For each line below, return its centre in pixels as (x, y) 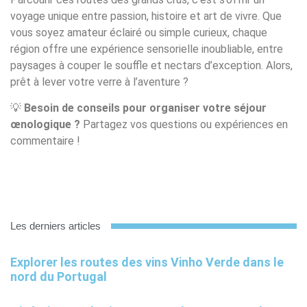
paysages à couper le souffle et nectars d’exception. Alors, (151, 65)
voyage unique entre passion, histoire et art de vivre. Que (146, 16)
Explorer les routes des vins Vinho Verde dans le (147, 262)
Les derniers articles (56, 226)
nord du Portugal (59, 277)
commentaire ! (45, 141)
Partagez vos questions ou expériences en (184, 125)
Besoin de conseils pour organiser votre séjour (145, 108)
